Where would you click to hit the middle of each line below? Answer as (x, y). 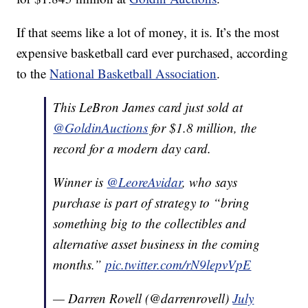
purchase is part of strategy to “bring (152, 203)
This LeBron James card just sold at (148, 107)
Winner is (80, 182)
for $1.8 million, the (202, 128)
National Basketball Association (133, 74)
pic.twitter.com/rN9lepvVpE (178, 265)
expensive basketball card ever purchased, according (153, 53)
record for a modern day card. (132, 148)
